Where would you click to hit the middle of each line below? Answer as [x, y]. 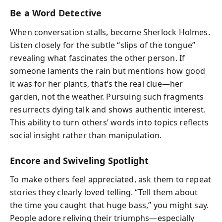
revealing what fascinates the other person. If [98, 58]
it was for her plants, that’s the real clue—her [97, 83]
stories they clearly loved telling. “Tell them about [104, 192]
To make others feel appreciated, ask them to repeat [111, 179]
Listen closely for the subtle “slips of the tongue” [103, 45]
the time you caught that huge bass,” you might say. [110, 205]
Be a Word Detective [56, 13]
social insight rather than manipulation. [86, 135]
